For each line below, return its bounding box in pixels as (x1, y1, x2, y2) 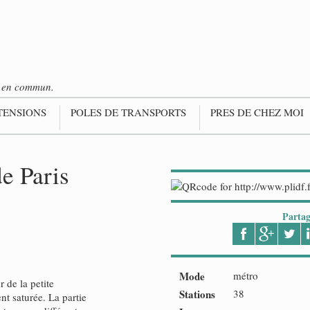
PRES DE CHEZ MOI (210, 105, 304, 119)
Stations (179, 286, 215, 302)
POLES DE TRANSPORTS (71, 105, 186, 119)
